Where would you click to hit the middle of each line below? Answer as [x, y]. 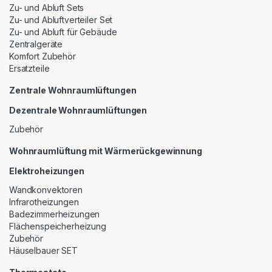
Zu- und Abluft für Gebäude [63, 32]
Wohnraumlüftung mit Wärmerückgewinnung [106, 151]
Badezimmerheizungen [55, 214]
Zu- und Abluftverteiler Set [61, 19]
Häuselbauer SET [43, 250]
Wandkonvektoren [46, 189]
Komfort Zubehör [42, 56]
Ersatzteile [29, 68]
